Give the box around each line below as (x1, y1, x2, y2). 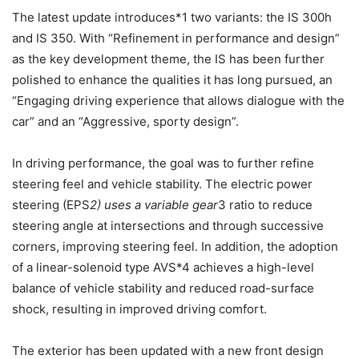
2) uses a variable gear (90, 196, 218, 212)
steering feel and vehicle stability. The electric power (12, 175, 313, 192)
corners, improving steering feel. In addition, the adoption (12, 238, 338, 254)
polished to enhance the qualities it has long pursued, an (12, 71, 333, 87)
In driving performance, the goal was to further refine (12, 155, 314, 171)
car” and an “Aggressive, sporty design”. (12, 113, 239, 129)
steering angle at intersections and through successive (12, 217, 324, 233)
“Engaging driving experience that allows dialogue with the (12, 92, 345, 108)
